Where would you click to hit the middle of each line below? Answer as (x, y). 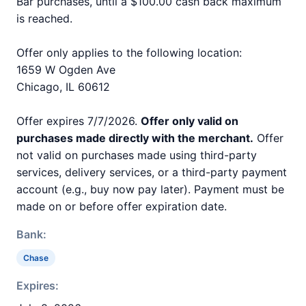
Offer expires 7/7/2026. (79, 121)
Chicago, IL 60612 (63, 87)
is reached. (44, 18)
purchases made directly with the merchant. (135, 138)
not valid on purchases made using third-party (137, 155)
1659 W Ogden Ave (66, 70)
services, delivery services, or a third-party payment (152, 172)
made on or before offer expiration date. (122, 206)
